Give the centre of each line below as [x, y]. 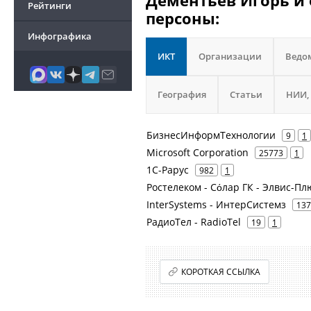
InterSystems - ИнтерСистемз [216, 204]
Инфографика [60, 36]
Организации [230, 56]
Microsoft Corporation [197, 152]
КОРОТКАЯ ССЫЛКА [221, 272]
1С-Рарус [168, 170]
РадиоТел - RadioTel [194, 222]
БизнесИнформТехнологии [211, 135]
